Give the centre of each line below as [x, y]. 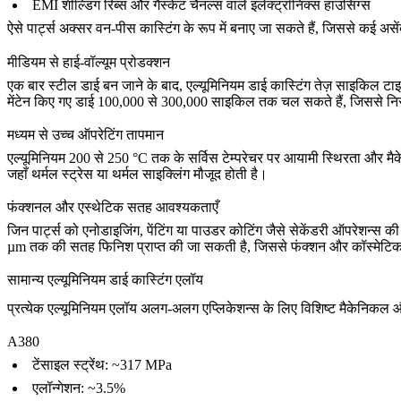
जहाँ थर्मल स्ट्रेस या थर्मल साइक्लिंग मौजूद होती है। [137, 174]
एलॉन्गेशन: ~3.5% [79, 388]
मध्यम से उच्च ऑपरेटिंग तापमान [85, 134]
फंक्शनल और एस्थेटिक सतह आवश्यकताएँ [113, 207]
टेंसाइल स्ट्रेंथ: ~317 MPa [102, 365]
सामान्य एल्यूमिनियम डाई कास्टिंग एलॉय [105, 280]
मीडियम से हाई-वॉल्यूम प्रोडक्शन [89, 62]
